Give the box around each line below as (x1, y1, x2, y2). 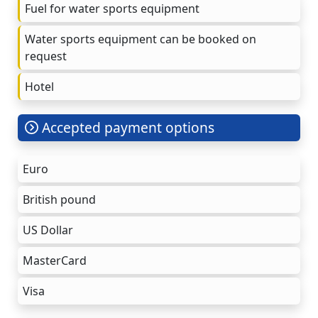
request (25, 48, 67, 64)
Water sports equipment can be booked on (25, 31, 256, 47)
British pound (23, 191, 96, 207)
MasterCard (23, 252, 87, 268)
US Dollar (23, 221, 73, 238)
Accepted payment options (38, 117, 215, 137)
